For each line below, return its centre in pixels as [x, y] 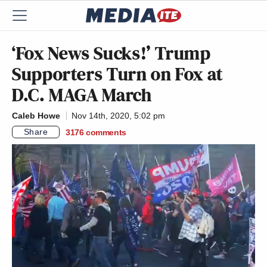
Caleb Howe [36, 116]
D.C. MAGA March [82, 95]
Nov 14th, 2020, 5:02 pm [118, 116]
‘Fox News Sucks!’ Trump [111, 53]
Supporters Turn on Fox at [118, 74]
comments [106, 132]
